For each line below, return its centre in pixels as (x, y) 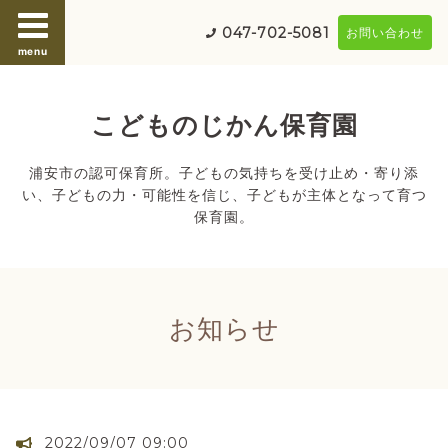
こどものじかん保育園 (224, 125)
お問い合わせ (385, 32)
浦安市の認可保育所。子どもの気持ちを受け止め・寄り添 (224, 172)
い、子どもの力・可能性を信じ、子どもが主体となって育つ (224, 194)
